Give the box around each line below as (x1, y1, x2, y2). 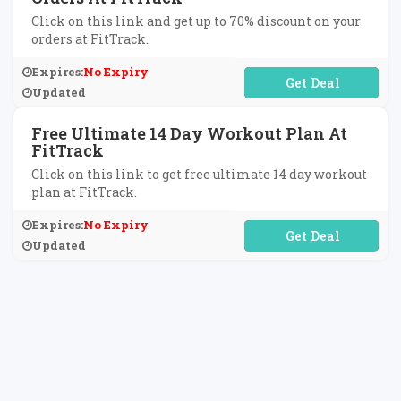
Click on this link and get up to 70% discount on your (31, 13, 361, 30)
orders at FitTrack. (31, 30, 149, 47)
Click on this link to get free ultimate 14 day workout (31, 166, 367, 183)
